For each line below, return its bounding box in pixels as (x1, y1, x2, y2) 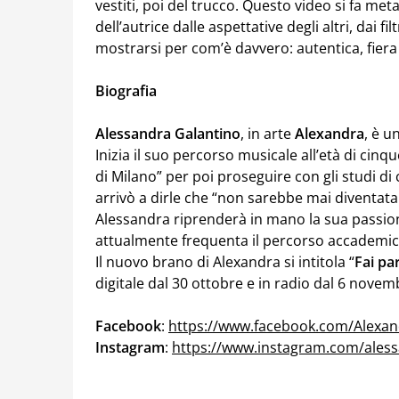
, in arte (240, 124, 295, 143)
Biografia (95, 81, 157, 101)
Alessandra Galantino (95, 124, 240, 143)
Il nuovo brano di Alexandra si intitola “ (95, 252, 354, 272)
